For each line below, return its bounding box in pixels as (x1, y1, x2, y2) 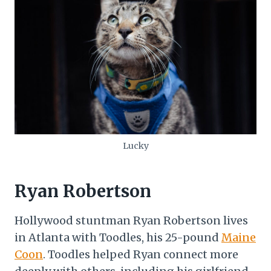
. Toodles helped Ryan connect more (43, 247, 238, 261)
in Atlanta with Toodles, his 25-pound (15, 230, 221, 244)
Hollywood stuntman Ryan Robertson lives (15, 213, 248, 227)
